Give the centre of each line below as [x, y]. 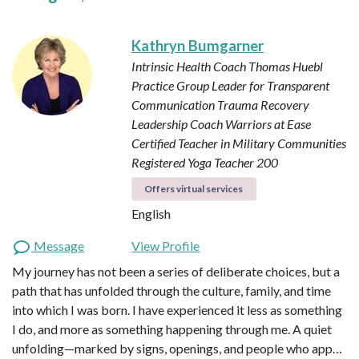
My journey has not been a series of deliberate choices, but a [176, 272]
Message [58, 246]
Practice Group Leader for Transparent [231, 86]
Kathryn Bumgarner [198, 46]
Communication [173, 105]
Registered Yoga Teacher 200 [205, 163]
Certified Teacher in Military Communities [239, 143]
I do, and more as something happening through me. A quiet [172, 329]
